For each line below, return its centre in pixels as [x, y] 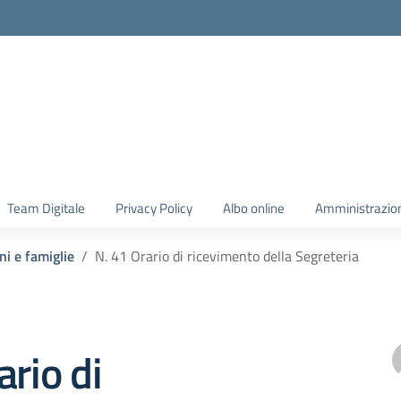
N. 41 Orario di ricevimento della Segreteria [227, 256]
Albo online [254, 208]
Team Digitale [46, 208]
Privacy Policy [154, 208]
